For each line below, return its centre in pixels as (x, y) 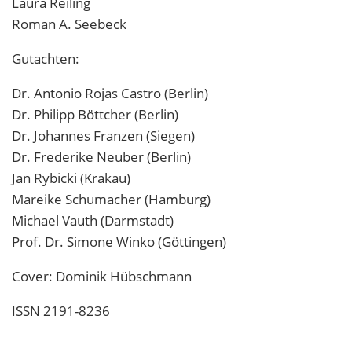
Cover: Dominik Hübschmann (102, 277)
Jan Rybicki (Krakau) (71, 178)
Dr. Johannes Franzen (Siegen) (103, 136)
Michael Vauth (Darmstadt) (93, 221)
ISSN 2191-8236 (61, 311)
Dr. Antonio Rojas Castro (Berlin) (110, 93)
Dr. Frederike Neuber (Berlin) (101, 157)
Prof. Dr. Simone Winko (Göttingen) (119, 242)
